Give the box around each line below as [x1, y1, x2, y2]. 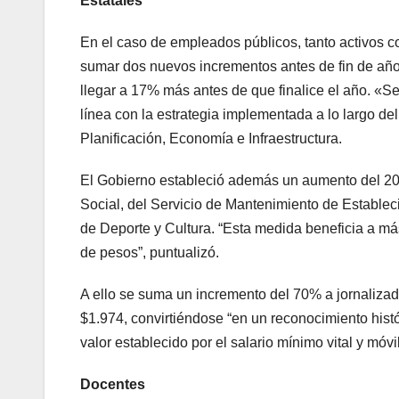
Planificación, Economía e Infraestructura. [80, 130, 342, 146]
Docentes [80, 376, 145, 392]
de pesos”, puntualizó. [80, 244, 219, 260]
